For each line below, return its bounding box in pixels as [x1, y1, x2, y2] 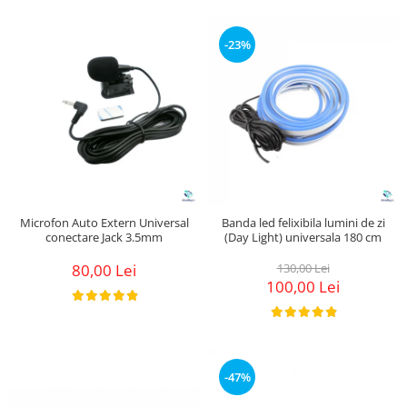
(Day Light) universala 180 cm [224, 228, 382, 245]
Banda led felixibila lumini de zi [221, 213, 385, 231]
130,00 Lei [276, 259, 330, 276]
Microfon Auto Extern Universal [19, 213, 189, 231]
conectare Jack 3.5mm [45, 228, 163, 245]
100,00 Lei [266, 275, 340, 297]
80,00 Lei [72, 259, 136, 281]
